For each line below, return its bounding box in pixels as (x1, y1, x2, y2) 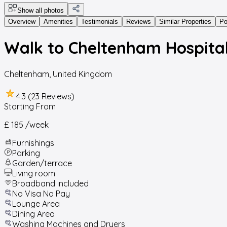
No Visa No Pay (12, 188, 70, 199)
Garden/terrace (12, 158, 72, 168)
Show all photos (17, 7, 64, 14)
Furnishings (12, 137, 54, 148)
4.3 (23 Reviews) (16, 91, 74, 101)
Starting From (4, 101, 56, 111)
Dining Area (12, 208, 55, 219)
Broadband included (12, 178, 89, 188)
